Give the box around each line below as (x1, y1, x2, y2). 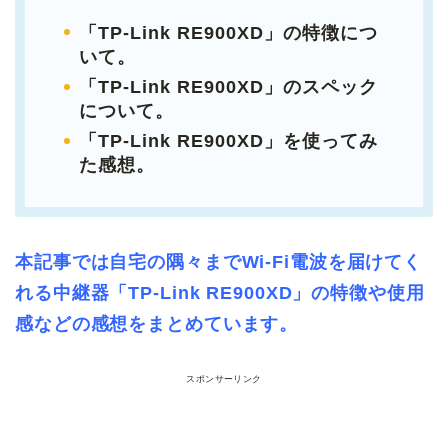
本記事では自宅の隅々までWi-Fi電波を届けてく (15, 251, 423, 272)
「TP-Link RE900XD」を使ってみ (79, 130, 378, 151)
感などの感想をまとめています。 (15, 313, 299, 334)
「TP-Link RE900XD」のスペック (79, 76, 378, 97)
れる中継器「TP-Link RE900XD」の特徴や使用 (15, 282, 425, 303)
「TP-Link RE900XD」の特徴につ (79, 22, 378, 43)
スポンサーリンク (186, 373, 262, 384)
